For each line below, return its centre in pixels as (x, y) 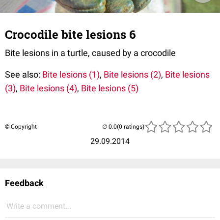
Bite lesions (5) (110, 88)
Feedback (24, 183)
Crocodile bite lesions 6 (70, 34)
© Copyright (21, 127)
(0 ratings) (131, 127)
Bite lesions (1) (71, 74)
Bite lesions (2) (132, 74)
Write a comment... (39, 206)
